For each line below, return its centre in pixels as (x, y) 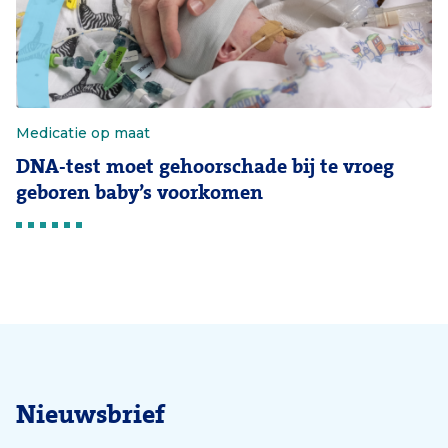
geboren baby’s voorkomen (139, 192)
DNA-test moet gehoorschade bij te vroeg (205, 166)
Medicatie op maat (83, 132)
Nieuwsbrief (90, 414)
